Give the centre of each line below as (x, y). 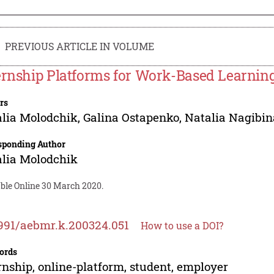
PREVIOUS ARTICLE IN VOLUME (80, 46)
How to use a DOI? (182, 225)
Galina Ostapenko (131, 117)
